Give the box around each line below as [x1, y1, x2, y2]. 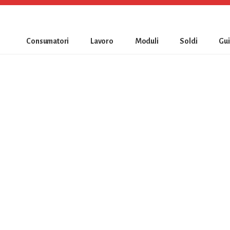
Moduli [135, 37, 159, 45]
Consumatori [26, 37, 69, 45]
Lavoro [90, 37, 113, 45]
